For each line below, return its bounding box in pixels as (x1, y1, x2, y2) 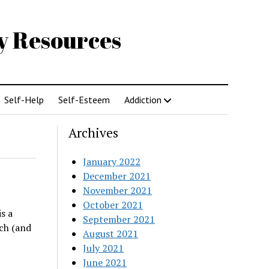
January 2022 (83, 155, 141, 168)
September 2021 (83, 213, 156, 226)
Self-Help (4, 94, 44, 106)
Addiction (124, 94, 162, 106)
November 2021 (83, 184, 153, 197)
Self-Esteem (58, 94, 110, 106)
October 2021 (83, 198, 144, 211)
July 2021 (83, 241, 124, 255)
